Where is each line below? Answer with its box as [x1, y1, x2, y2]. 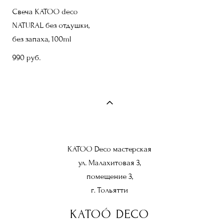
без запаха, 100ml [12, 34, 71, 44]
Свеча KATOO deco [12, 6, 78, 17]
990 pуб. [12, 52, 41, 63]
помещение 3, [86, 171, 133, 181]
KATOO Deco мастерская [67, 144, 152, 154]
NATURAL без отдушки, [12, 20, 89, 30]
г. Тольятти [91, 185, 128, 195]
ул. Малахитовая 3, [78, 157, 141, 168]
